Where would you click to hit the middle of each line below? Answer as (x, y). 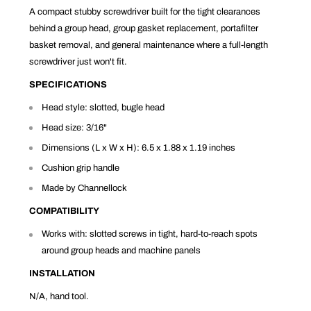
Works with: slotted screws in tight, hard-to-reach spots (150, 234)
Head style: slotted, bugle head (103, 108)
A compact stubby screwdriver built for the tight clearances (145, 11)
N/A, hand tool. (59, 297)
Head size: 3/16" (75, 128)
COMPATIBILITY (65, 211)
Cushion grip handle (81, 168)
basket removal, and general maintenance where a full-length (149, 45)
